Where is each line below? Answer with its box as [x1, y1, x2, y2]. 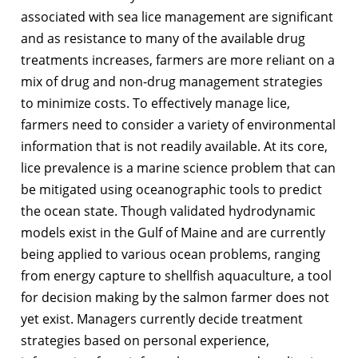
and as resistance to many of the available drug [21, 30, 305, 48]
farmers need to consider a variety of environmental [21, 116, 336, 134]
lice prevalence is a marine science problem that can [21, 159, 336, 177]
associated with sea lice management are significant [21, 8, 333, 26]
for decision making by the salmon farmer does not [21, 288, 329, 307]
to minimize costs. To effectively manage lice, [21, 94, 290, 113]
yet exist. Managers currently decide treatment [21, 310, 303, 328]
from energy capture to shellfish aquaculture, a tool [21, 267, 332, 285]
